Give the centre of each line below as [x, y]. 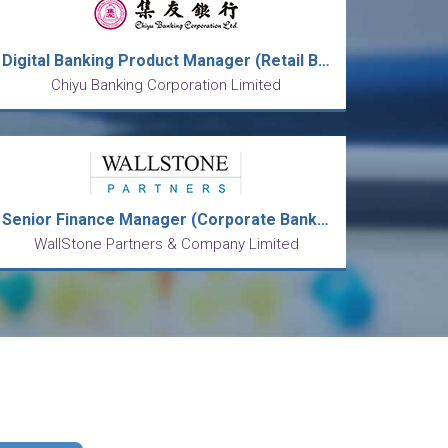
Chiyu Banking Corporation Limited [166, 85]
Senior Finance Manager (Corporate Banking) [323, 219]
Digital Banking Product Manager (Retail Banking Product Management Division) [324, 60]
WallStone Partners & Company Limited [166, 244]
